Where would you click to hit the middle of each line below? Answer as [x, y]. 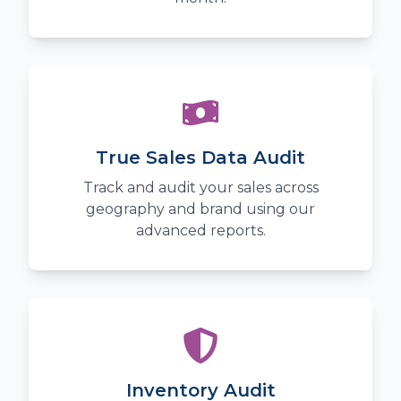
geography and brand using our [200, 209]
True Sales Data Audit [200, 158]
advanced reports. [200, 231]
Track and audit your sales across [200, 188]
